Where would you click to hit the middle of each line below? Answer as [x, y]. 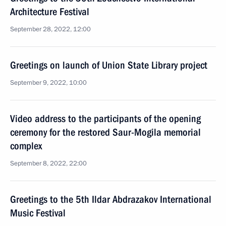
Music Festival [38, 213]
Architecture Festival [50, 12]
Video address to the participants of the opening [105, 119]
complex [26, 146]
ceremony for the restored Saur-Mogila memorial [105, 132]
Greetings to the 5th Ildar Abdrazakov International [111, 199]
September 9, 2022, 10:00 [48, 83]
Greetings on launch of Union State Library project [109, 65]
